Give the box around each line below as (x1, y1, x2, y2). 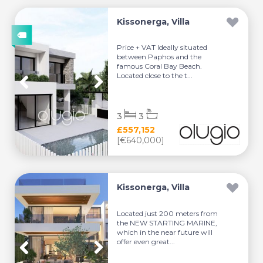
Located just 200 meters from (117, 209, 218, 218)
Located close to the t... (117, 70, 193, 80)
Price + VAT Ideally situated (117, 42, 208, 52)
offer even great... (117, 237, 176, 247)
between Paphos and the (117, 52, 202, 61)
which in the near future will (117, 228, 213, 237)
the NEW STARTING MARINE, (117, 218, 218, 228)
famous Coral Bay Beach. (117, 61, 203, 70)
